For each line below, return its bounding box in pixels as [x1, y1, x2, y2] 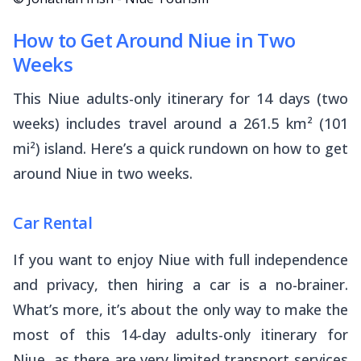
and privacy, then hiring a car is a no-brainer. [13, 274, 348, 294]
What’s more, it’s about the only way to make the [13, 299, 348, 319]
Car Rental [13, 211, 92, 234]
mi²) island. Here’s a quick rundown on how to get [13, 138, 348, 158]
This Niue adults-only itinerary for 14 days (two [13, 88, 348, 108]
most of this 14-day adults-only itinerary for [13, 324, 348, 344]
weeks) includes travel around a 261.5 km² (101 [13, 113, 348, 133]
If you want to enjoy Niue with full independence [13, 249, 348, 269]
